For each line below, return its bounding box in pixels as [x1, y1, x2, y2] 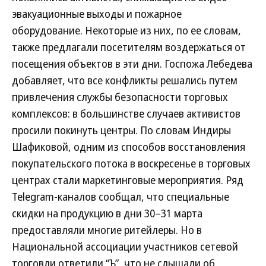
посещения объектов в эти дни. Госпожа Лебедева [12, 56, 252, 71]
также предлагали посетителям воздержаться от [12, 40, 246, 55]
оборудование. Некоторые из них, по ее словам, [12, 23, 241, 38]
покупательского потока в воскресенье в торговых [12, 156, 251, 171]
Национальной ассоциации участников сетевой [12, 239, 238, 254]
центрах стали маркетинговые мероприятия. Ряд [12, 173, 243, 188]
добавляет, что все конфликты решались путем [12, 73, 237, 88]
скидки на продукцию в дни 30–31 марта [12, 206, 202, 221]
